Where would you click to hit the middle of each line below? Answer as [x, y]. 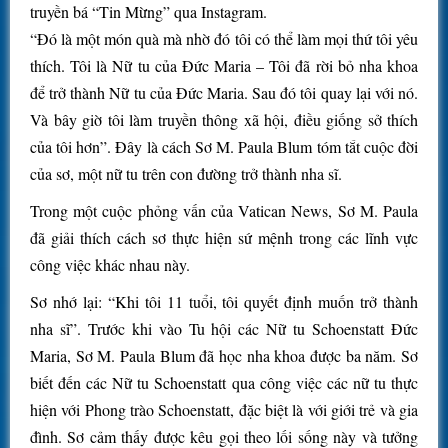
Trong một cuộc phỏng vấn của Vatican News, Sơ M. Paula [224, 211]
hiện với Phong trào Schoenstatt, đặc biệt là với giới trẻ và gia [224, 410]
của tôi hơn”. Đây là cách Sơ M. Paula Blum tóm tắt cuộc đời [224, 147]
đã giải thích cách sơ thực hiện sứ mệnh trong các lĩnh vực [224, 238]
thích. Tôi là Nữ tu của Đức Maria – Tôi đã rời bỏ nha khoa [224, 66]
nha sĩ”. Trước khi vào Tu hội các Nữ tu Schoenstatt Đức [224, 329]
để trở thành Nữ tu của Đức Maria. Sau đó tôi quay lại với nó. [224, 93]
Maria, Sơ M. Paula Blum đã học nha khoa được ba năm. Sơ [224, 356]
